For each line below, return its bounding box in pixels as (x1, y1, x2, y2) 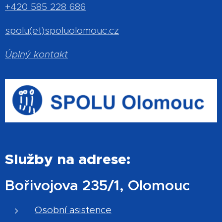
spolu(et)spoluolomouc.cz (5, 25, 119, 37)
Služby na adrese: (5, 150, 130, 169)
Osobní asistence (35, 204, 111, 216)
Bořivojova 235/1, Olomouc (5, 176, 190, 195)
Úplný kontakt (5, 49, 68, 60)
